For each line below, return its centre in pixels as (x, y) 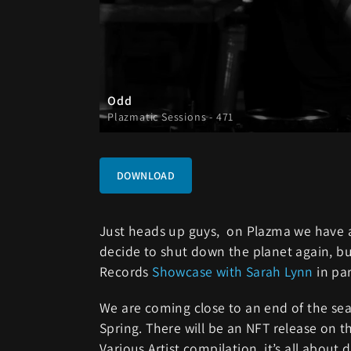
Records (126, 271)
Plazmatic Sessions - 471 (171, 117)
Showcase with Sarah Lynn (233, 271)
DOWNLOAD (146, 175)
